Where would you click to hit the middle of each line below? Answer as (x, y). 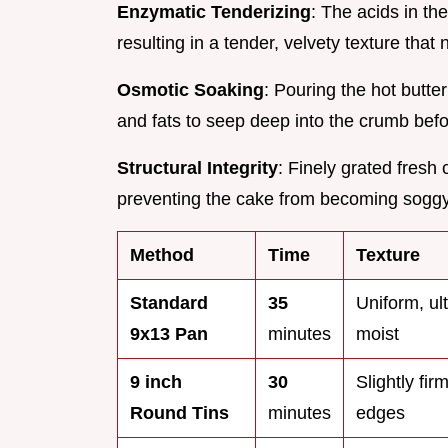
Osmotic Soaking (190, 90)
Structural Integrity (197, 168)
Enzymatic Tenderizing (214, 12)
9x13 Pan (169, 334)
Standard (169, 303)
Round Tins (179, 413)
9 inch (156, 382)
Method (162, 255)
